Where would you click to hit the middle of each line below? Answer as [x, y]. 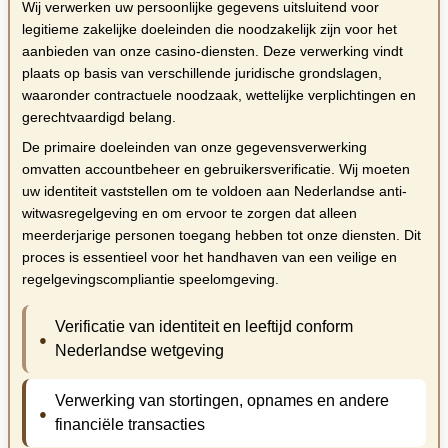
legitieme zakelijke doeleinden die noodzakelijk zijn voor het [209, 29]
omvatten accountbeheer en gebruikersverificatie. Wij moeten [216, 169]
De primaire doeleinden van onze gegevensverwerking [194, 147]
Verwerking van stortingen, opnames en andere [221, 401]
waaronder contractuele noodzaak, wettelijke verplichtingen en [219, 95]
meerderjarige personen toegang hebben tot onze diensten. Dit [221, 235]
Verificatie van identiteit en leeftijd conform [203, 327]
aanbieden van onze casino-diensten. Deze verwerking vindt [212, 51]
